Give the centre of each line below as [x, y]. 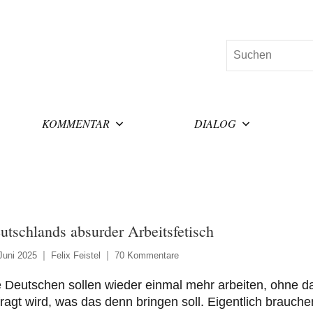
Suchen [245, 48]
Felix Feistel [75, 255]
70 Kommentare [146, 255]
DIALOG [216, 123]
